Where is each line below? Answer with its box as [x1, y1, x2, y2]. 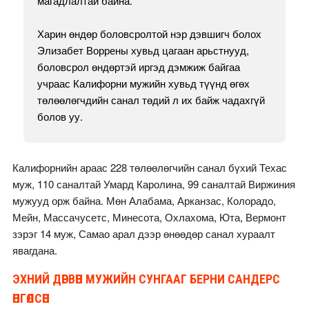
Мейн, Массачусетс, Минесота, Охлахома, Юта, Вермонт [12, 210, 286, 225]
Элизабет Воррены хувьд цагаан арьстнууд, [37, 43, 249, 58]
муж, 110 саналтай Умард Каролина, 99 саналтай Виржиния [12, 177, 295, 192]
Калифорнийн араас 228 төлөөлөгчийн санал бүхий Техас [12, 160, 287, 175]
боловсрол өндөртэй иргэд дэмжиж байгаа [37, 59, 240, 74]
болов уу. [37, 109, 83, 124]
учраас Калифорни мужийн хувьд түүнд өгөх [37, 76, 250, 91]
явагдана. [12, 243, 57, 258]
